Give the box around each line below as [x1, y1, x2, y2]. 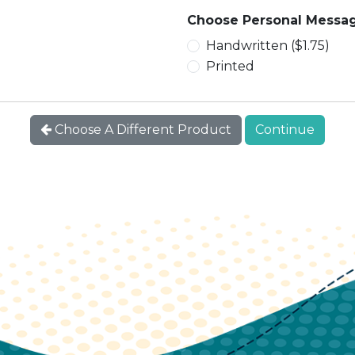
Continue [255, 122, 315, 138]
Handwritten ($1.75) [205, 38, 330, 54]
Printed [205, 59, 254, 74]
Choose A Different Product [52, 122, 231, 138]
